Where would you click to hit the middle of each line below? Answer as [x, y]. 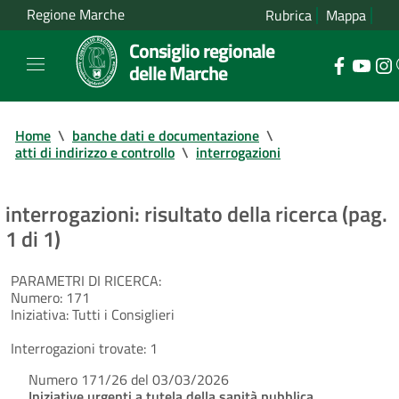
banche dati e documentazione [166, 135]
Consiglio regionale [202, 50]
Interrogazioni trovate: [78, 348]
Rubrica [289, 15]
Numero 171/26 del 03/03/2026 [129, 379]
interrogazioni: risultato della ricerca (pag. [196, 213]
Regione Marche [76, 15]
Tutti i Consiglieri [122, 314]
